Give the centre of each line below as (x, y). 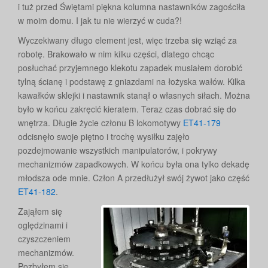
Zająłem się (40, 211)
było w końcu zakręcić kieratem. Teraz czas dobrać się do (127, 109)
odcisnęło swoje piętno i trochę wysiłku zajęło (104, 137)
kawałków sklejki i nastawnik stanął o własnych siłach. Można (134, 95)
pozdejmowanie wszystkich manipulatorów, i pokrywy (118, 150)
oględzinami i (43, 225)
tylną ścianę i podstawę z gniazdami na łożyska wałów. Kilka (132, 82)
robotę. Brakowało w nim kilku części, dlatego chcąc (116, 54)
